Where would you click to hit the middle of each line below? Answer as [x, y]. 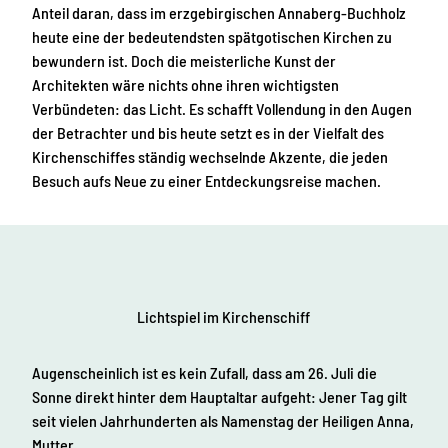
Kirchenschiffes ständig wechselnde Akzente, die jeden [210, 156]
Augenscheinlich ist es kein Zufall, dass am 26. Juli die [204, 373]
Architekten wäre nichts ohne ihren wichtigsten [185, 84]
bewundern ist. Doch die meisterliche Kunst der [184, 60]
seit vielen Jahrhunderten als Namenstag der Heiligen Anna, [223, 421]
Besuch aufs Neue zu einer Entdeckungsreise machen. [206, 180]
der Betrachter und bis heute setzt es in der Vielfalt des [208, 132]
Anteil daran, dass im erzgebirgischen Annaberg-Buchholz [219, 12]
